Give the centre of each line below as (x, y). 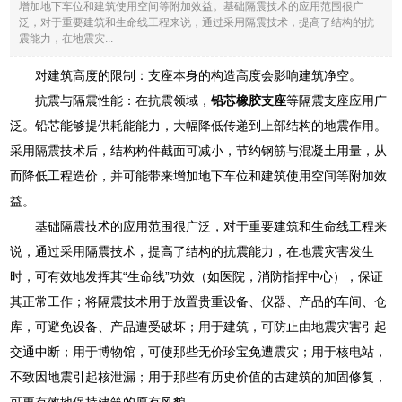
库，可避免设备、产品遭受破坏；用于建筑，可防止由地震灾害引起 (199, 326)
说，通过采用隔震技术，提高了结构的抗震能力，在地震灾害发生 (192, 251)
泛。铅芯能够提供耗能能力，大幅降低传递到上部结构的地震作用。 (199, 125)
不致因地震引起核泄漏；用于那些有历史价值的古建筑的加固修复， (199, 376)
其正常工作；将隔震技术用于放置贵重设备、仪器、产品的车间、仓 (199, 301)
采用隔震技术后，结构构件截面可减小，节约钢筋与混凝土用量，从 (199, 150)
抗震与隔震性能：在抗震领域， (123, 100)
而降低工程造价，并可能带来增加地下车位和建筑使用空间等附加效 (199, 175)
